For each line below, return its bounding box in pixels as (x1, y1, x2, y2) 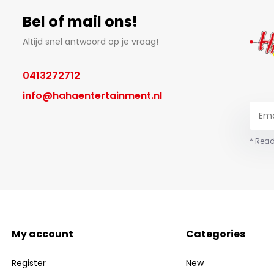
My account (12, 227, 74, 242)
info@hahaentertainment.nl (22, 89, 162, 103)
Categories (185, 227, 245, 242)
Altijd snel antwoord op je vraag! (22, 35, 158, 48)
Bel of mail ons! (22, 12, 138, 32)
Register (12, 257, 46, 270)
